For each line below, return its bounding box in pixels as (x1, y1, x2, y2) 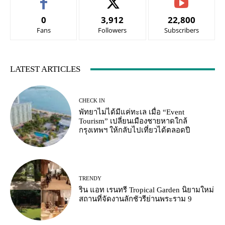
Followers (98, 26, 127, 35)
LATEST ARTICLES (10, 64, 80, 74)
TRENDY (79, 175, 102, 182)
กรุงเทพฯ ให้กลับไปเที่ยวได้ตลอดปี (79, 126, 191, 134)
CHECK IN (79, 97, 105, 103)
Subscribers (164, 26, 199, 35)
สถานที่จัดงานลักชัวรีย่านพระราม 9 (79, 195, 192, 203)
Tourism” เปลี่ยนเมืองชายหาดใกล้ (79, 117, 188, 125)
